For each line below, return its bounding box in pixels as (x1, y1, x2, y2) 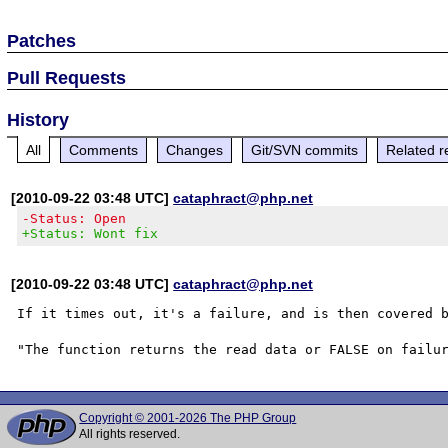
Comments (69, 141, 139, 158)
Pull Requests (7, 67, 127, 88)
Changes (166, 141, 224, 158)
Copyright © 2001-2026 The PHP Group (79, 411, 297, 425)
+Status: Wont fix (22, 225, 159, 241)
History (7, 109, 70, 130)
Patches (7, 30, 77, 51)
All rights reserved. (79, 427, 181, 441)
